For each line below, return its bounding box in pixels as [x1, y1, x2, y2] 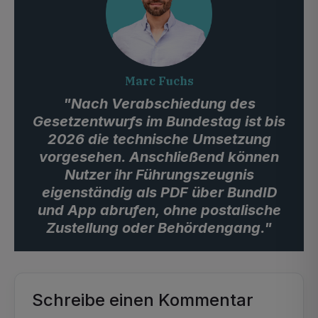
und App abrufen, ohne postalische [37, 202, 281, 219]
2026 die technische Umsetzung [47, 131, 271, 148]
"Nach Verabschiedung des [62, 95, 256, 112]
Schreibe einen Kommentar [32, 290, 253, 310]
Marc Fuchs [124, 74, 194, 88]
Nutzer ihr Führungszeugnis [64, 166, 254, 183]
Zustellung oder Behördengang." [46, 219, 272, 236]
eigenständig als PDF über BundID [41, 184, 277, 201]
